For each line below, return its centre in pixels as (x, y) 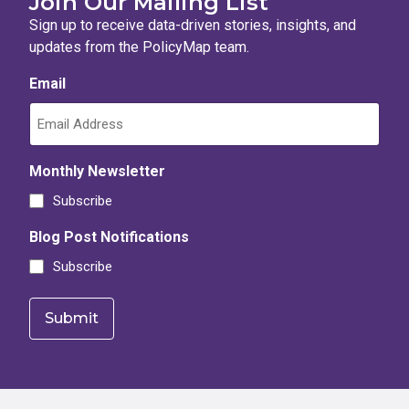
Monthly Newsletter (97, 171)
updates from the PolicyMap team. (139, 47)
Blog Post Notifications (109, 236)
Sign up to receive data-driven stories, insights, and (193, 25)
